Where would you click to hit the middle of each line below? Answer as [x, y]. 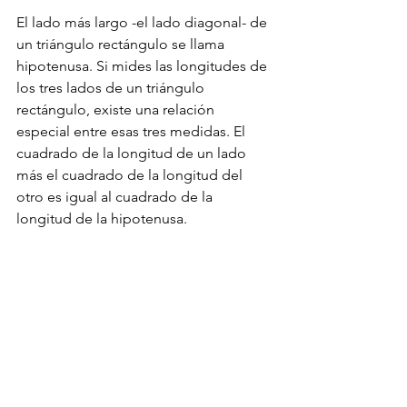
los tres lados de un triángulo [112, 87]
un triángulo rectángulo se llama [122, 44]
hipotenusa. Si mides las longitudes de [144, 65]
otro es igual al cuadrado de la [116, 196]
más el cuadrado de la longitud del [131, 174]
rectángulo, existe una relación [117, 109]
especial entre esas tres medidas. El [133, 131]
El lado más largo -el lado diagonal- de [144, 22]
